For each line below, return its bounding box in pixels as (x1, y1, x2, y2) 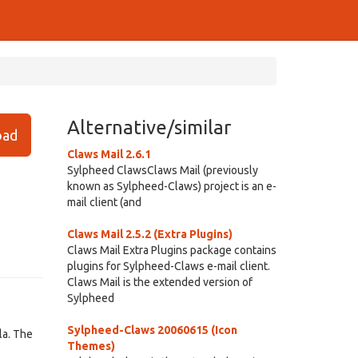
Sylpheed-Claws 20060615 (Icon (66, 324, 237, 336)
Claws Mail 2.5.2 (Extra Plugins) (66, 228, 233, 241)
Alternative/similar (66, 117, 231, 138)
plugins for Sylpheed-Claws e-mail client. (66, 260, 270, 272)
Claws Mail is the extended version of (66, 276, 253, 288)
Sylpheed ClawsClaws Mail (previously (66, 164, 258, 177)
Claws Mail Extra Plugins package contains (66, 244, 276, 257)
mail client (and (66, 196, 141, 209)
